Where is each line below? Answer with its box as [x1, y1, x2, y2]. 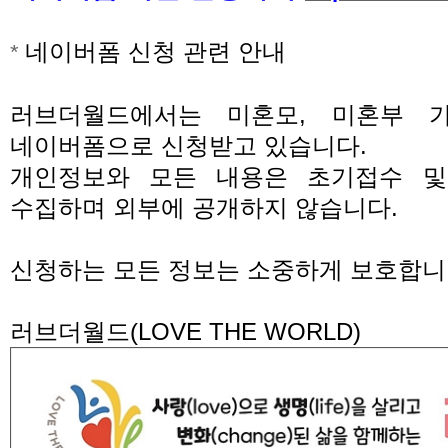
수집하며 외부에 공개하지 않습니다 [10, 194, 391, 222]
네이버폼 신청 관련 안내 [25, 38, 286, 66]
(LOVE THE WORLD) [130, 318, 361, 346]
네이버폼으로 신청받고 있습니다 [10, 132, 360, 160]
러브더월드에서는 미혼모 [10, 101, 300, 129]
